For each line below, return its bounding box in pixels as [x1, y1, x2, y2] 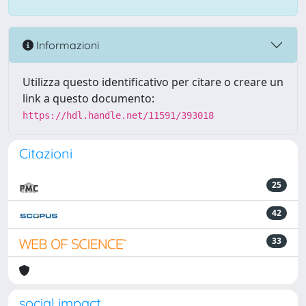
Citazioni [19, 145, 72, 162]
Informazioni [33, 38, 99, 52]
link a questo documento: [23, 91, 154, 106]
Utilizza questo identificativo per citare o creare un [23, 74, 283, 89]
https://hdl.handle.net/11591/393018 [23, 110, 214, 121]
